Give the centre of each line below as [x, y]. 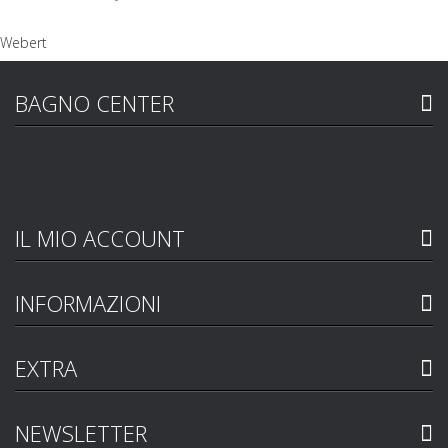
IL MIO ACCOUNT [100, 238]
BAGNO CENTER [94, 103]
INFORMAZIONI [88, 303]
